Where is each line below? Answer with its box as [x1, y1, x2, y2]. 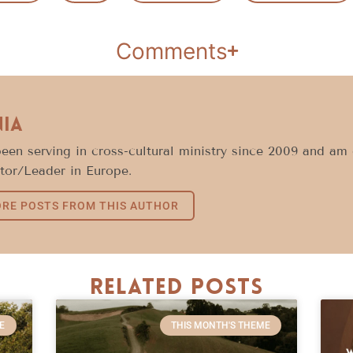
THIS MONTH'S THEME [170, 320, 270, 332]
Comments [115, 37, 228, 65]
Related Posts [90, 277, 263, 299]
